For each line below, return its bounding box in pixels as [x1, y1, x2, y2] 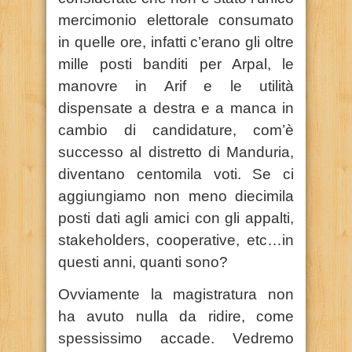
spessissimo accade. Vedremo [58, 329, 294, 346]
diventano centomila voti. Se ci [58, 165, 294, 182]
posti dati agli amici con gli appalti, [58, 209, 294, 226]
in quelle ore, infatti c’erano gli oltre [58, 33, 294, 50]
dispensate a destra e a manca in [58, 99, 294, 116]
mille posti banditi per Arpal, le [58, 55, 294, 72]
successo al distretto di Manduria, [58, 143, 294, 160]
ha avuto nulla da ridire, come [58, 307, 294, 324]
